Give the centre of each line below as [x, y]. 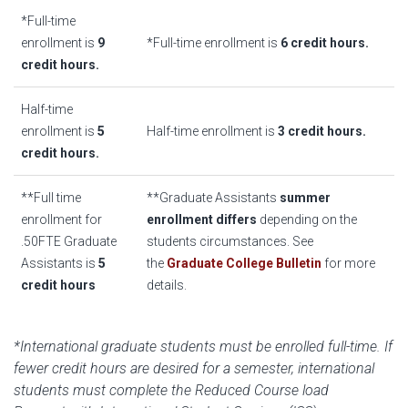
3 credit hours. [322, 131]
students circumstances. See [230, 241]
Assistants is [60, 263]
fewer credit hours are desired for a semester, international [194, 368]
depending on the [307, 219]
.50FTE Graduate [69, 241]
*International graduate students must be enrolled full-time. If [203, 347]
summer [305, 198]
